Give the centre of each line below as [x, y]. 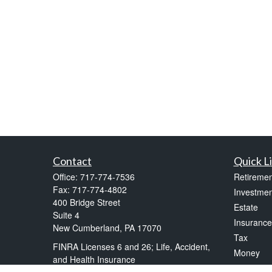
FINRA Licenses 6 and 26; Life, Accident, [131, 246]
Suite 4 [66, 215]
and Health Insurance [94, 259]
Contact [72, 161]
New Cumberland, [87, 228]
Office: [66, 177]
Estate [246, 207]
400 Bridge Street [87, 202]
